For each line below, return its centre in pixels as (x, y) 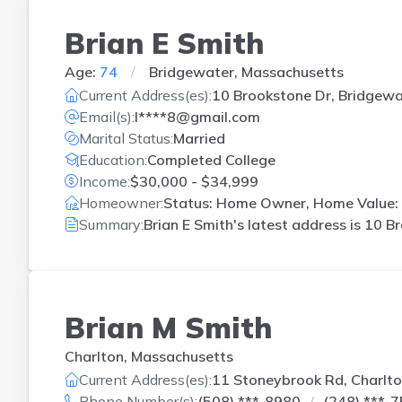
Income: (105, 181)
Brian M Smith (168, 327)
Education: (113, 160)
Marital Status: (126, 138)
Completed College (211, 160)
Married (199, 138)
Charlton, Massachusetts (149, 356)
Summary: (111, 224)
